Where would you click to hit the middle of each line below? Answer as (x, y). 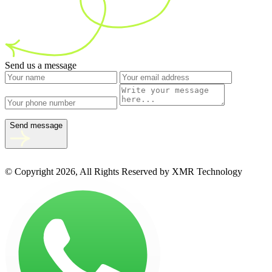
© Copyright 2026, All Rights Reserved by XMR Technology (124, 172)
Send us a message (41, 66)
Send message (36, 126)
